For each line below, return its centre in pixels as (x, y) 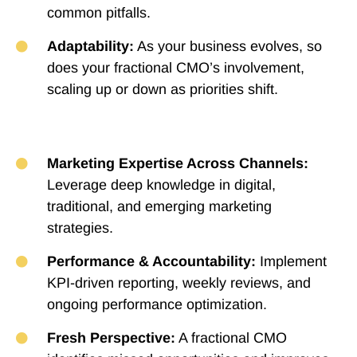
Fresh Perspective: (111, 338)
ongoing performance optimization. (157, 305)
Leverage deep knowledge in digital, (161, 185)
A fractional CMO (231, 338)
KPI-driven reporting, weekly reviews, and (178, 283)
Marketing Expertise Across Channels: (177, 164)
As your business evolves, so (228, 47)
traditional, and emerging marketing (159, 207)
